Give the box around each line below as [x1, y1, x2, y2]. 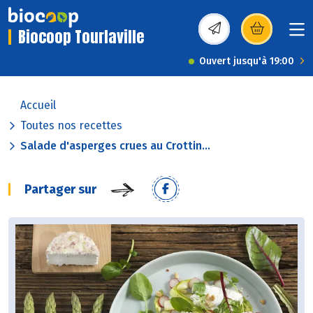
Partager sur [24, 182, 96, 198]
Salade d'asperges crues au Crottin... [20, 139, 210, 153]
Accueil [20, 99, 56, 112]
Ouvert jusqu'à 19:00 [199, 55, 294, 68]
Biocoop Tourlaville [18, 25, 145, 49]
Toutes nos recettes [20, 119, 122, 133]
